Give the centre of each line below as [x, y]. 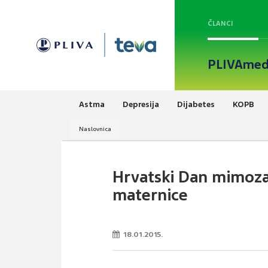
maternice [150, 195]
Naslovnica [95, 129]
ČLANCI [220, 23]
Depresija [141, 104]
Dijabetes [196, 104]
